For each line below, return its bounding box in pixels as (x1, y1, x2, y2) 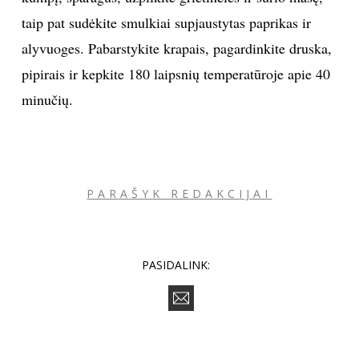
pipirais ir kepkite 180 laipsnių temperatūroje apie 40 (21, 63, 330, 83)
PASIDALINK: (142, 256, 211, 272)
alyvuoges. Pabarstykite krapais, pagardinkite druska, (21, 38, 332, 58)
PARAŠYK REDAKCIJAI (87, 185, 272, 201)
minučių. (21, 89, 73, 109)
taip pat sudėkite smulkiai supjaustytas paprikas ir (21, 12, 311, 32)
